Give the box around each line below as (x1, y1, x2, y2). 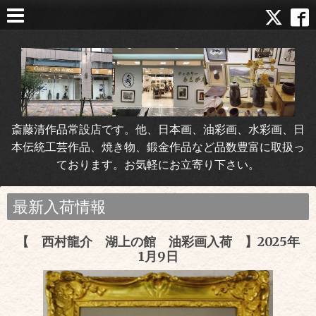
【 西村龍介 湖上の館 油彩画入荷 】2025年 (16, 233, 300, 250)
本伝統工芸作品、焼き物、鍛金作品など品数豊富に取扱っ (11, 139, 305, 154)
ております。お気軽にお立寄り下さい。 (56, 157, 260, 171)
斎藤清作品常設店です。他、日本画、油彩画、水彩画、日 (11, 121, 305, 136)
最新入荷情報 (13, 196, 106, 217)
